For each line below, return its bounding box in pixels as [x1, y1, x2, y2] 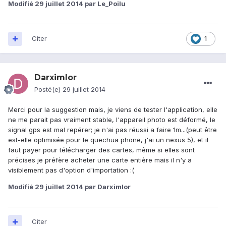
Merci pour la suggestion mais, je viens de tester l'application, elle [8, 105, 217, 114]
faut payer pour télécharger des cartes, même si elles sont [8, 146, 195, 154]
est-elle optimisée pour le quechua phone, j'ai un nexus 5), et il [8, 136, 208, 144]
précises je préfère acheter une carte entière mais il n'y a [8, 156, 192, 164]
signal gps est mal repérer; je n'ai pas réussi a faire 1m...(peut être [8, 126, 217, 134]
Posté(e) [34, 85, 63, 94]
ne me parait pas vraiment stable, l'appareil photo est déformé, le [8, 116, 215, 124]
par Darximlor [83, 183, 131, 191]
